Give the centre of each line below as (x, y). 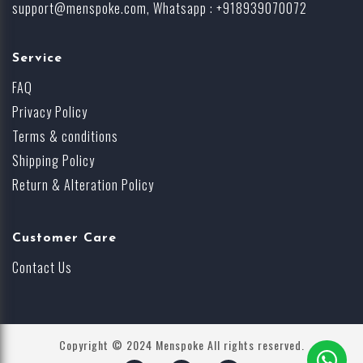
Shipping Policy (53, 161)
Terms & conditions (65, 137)
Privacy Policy (50, 112)
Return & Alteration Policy (83, 185)
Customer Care (64, 239)
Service (37, 59)
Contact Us (42, 268)
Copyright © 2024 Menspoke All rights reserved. (181, 345)
